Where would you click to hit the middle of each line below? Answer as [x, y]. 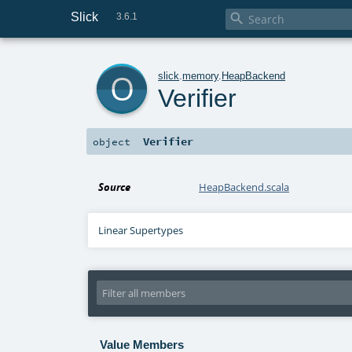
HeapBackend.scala [244, 187]
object [112, 142]
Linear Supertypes [141, 231]
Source [115, 187]
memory [201, 75]
